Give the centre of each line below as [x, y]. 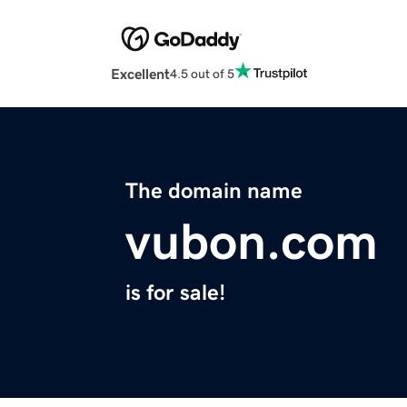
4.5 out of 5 [202, 73]
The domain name [214, 191]
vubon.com [252, 242]
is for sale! [175, 293]
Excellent [140, 74]
